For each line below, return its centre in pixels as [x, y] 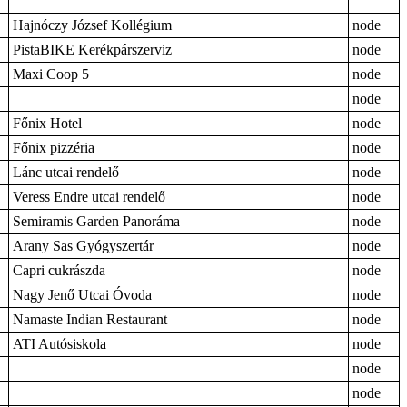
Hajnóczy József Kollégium [92, 25]
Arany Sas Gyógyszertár [83, 246]
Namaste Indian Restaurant [90, 319]
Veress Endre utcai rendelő [89, 197]
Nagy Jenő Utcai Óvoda [82, 295]
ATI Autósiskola [60, 344]
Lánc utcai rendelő [66, 172]
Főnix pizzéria [54, 148]
